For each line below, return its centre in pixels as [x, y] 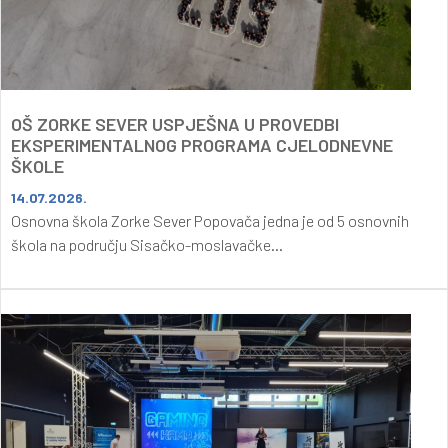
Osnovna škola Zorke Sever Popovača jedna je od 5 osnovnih [210, 220]
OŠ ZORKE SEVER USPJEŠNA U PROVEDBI [175, 123]
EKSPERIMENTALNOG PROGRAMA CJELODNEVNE [202, 144]
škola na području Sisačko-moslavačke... [147, 244]
